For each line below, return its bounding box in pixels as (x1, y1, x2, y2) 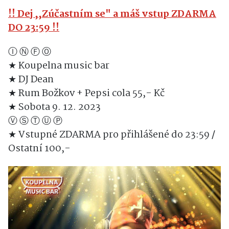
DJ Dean (16, 72, 54, 88)
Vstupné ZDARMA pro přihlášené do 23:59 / (16, 127, 215, 143)
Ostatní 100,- (8, 141, 71, 157)
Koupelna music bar (16, 58, 109, 74)
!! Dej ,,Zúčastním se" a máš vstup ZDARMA (8, 7, 216, 22)
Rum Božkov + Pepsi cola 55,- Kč (16, 86, 165, 102)
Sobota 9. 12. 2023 (16, 100, 101, 116)
